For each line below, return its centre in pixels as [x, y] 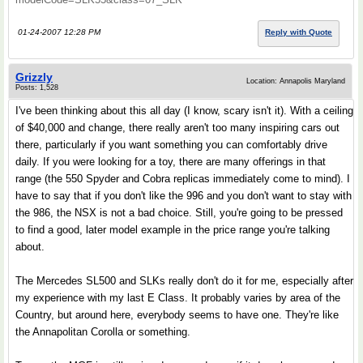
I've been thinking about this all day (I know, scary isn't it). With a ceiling [184, 111]
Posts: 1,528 [37, 88]
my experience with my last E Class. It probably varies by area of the [178, 298]
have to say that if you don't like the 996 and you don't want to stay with [184, 196]
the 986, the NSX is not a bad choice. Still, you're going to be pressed [179, 213]
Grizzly [34, 77]
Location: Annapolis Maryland [296, 81]
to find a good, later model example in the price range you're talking [173, 230]
